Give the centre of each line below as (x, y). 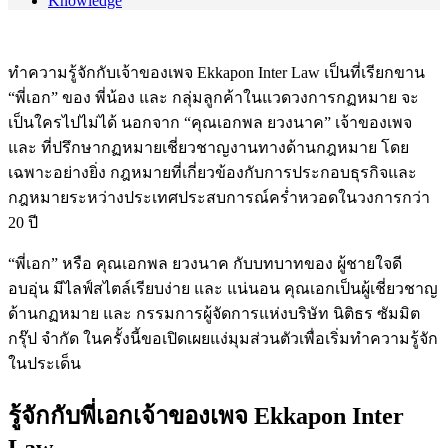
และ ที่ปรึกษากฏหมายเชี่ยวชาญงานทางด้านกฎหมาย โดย (208, 147)
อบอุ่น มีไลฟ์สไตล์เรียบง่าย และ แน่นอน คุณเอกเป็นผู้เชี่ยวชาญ (223, 288)
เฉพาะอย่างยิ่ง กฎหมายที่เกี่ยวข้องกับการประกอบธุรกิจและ (212, 172)
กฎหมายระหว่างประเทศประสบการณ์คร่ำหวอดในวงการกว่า (219, 197)
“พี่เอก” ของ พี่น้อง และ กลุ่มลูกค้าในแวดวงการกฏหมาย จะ (213, 97)
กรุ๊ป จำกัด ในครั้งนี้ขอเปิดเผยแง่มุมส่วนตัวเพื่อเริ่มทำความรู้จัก (223, 338)
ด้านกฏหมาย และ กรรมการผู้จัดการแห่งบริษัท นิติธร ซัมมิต (214, 313)
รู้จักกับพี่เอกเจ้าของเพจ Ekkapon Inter (206, 415)
